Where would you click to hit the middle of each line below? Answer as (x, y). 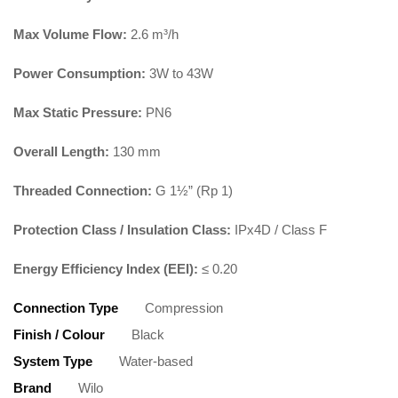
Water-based (156, 362)
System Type (53, 362)
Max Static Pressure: (78, 113)
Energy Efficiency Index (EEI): (106, 269)
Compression (184, 308)
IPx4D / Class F (279, 230)
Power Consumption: (80, 74)
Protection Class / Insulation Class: (122, 230)
